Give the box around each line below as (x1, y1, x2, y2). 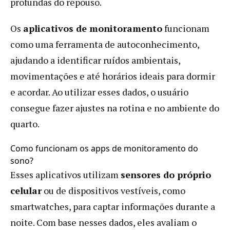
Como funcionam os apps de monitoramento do (10, 142, 198, 154)
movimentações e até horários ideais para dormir (10, 69, 215, 82)
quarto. (10, 117, 40, 130)
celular (10, 184, 42, 197)
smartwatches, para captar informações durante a (10, 200, 215, 213)
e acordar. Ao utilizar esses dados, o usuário (10, 85, 188, 98)
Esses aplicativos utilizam (10, 168, 121, 181)
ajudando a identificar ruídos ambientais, (10, 53, 180, 66)
